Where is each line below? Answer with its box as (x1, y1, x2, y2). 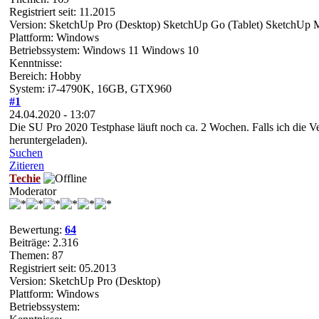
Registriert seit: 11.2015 (9, 5, 115, 18)
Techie (9, 172, 41, 184)
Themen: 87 (9, 249, 63, 261)
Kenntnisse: (9, 56, 62, 69)
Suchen (9, 146, 43, 159)
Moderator (9, 184, 56, 197)
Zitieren (9, 159, 44, 172)
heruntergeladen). (9, 133, 88, 146)
